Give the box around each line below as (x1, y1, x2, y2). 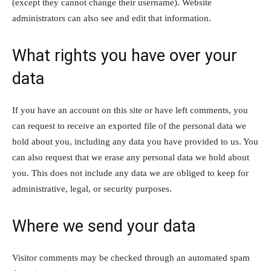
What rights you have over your (12, 46, 237, 65)
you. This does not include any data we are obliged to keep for (12, 168, 249, 178)
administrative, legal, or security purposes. (12, 184, 172, 194)
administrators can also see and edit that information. (12, 13, 211, 23)
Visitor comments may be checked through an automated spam (12, 253, 250, 263)
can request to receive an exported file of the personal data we (12, 121, 246, 131)
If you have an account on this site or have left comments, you (12, 105, 248, 115)
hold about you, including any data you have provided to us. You (12, 137, 258, 146)
